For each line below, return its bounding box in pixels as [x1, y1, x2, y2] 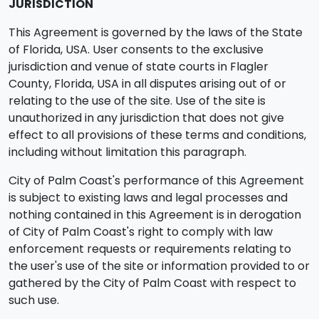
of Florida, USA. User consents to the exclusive [9, 41, 263, 58]
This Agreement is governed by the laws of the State [9, 24, 303, 41]
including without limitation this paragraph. [9, 144, 246, 160]
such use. [9, 292, 59, 308]
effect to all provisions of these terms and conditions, [9, 127, 306, 143]
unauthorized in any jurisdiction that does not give [9, 110, 284, 126]
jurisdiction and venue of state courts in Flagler [9, 58, 268, 75]
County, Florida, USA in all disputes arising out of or [9, 75, 286, 92]
